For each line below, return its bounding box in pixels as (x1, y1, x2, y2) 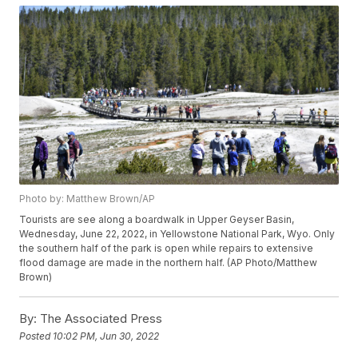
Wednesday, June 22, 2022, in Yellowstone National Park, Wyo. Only (19, 228, 336, 241)
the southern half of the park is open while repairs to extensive (19, 242, 314, 255)
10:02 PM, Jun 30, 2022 (53, 329, 160, 342)
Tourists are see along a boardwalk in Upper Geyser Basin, (19, 213, 295, 226)
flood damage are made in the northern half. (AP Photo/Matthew (19, 257, 318, 269)
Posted (19, 329, 54, 342)
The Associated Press (37, 311, 163, 327)
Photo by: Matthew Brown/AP (19, 193, 156, 205)
